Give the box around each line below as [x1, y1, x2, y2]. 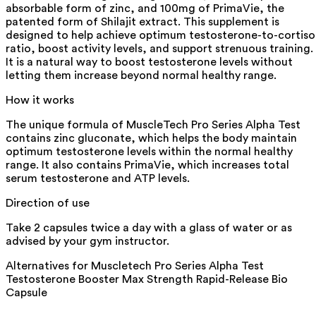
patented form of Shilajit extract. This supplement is [6, 16, 279, 28]
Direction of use [6, 197, 90, 209]
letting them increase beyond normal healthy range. [6, 69, 276, 81]
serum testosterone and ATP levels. [6, 172, 190, 184]
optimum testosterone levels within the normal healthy [6, 145, 293, 157]
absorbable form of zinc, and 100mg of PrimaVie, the [6, 2, 284, 14]
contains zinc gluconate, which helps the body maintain [6, 132, 297, 144]
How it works [6, 94, 74, 106]
